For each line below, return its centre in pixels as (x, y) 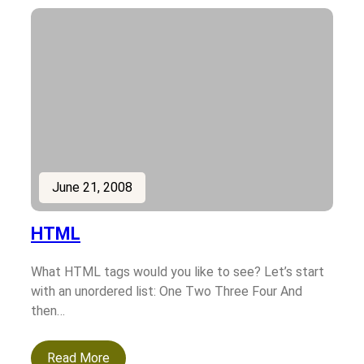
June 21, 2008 (92, 188)
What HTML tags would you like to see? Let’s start (178, 272)
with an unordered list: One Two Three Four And (167, 292)
